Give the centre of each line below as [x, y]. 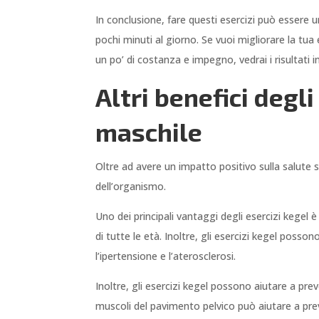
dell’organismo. [131, 187]
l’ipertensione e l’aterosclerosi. [166, 256]
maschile [149, 132]
